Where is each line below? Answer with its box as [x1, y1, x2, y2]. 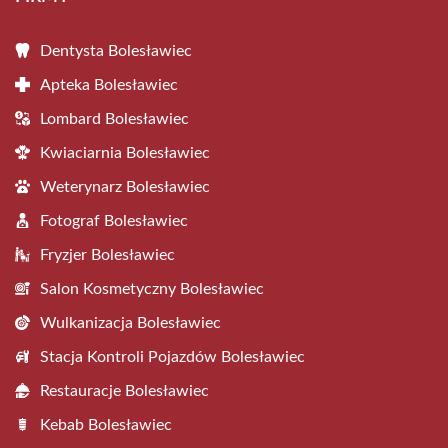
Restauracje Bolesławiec [40, 383, 209, 399]
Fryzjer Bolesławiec [40, 247, 175, 263]
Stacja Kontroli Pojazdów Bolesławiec [40, 349, 305, 365]
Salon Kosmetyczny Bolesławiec [40, 281, 264, 297]
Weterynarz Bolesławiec [40, 179, 210, 195]
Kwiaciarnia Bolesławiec [40, 145, 210, 161]
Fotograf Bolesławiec [40, 213, 188, 229]
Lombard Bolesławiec [40, 111, 189, 127]
